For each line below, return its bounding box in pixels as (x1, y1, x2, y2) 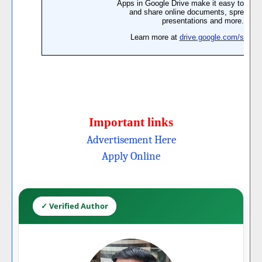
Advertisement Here (86, 133, 176, 147)
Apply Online (102, 150, 160, 163)
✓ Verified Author (41, 201, 108, 212)
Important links (89, 115, 173, 130)
